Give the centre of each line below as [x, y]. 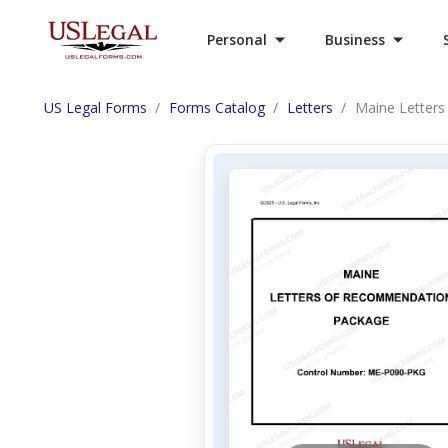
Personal [237, 39]
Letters [310, 107]
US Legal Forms [95, 107]
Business [355, 39]
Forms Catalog [217, 107]
